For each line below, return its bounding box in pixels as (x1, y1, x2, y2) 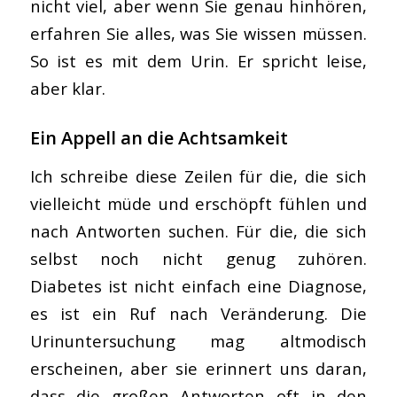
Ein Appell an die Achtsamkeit (29, 126, 288, 151)
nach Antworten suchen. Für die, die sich (29, 219, 368, 242)
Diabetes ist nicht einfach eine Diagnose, (29, 274, 368, 297)
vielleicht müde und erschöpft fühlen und (29, 191, 368, 214)
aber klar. (29, 77, 105, 100)
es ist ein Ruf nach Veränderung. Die (29, 301, 368, 324)
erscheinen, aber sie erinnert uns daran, (29, 356, 368, 379)
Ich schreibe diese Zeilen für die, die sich (29, 164, 368, 187)
